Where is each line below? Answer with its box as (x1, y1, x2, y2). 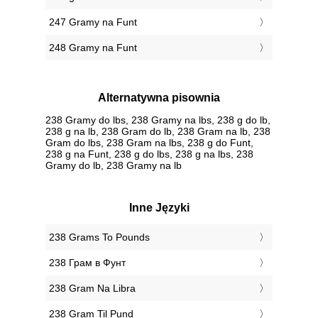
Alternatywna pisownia (98, 92, 220, 104)
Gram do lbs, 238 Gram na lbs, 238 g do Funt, (45, 136, 253, 148)
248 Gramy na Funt (49, 42, 137, 54)
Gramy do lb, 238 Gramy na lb (45, 159, 182, 171)
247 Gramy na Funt (49, 16, 137, 28)
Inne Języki (128, 201, 190, 214)
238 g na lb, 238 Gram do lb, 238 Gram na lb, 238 (45, 125, 270, 137)
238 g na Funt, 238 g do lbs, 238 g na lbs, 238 (45, 148, 253, 160)
